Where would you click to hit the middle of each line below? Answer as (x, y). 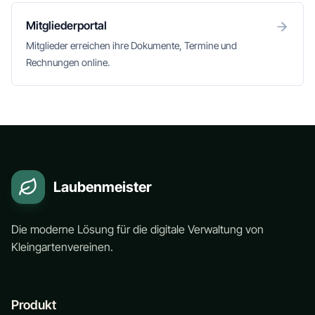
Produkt (34, 305)
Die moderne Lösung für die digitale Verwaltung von (137, 229)
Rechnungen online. (68, 62)
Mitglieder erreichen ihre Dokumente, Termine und (131, 45)
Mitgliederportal (66, 25)
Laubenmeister (103, 187)
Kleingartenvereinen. (62, 247)
